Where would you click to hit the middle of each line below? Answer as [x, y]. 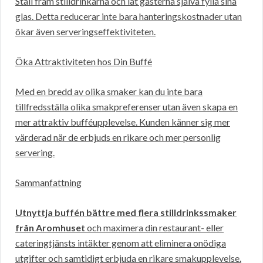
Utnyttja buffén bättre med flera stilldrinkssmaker [126, 213]
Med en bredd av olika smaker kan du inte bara [109, 92]
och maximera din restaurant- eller [154, 228]
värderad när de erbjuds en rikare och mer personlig [118, 137]
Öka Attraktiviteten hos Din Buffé [84, 62]
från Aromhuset [50, 228]
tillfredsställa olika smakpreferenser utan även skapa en [127, 107]
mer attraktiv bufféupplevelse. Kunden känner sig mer [123, 122]
